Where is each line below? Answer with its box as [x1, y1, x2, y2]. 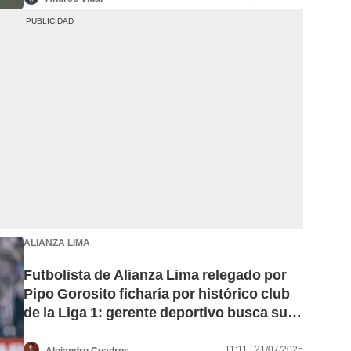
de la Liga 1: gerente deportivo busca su [24, 304, 288, 321]
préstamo [24, 323, 87, 340]
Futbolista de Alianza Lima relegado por [24, 266, 287, 284]
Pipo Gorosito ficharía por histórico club [24, 285, 290, 302]
